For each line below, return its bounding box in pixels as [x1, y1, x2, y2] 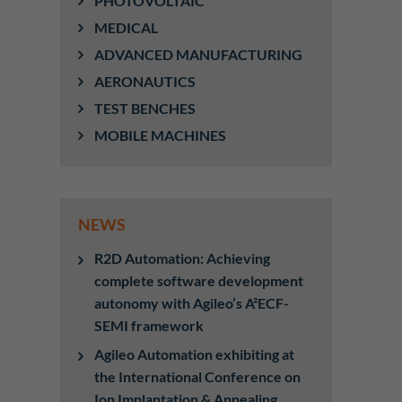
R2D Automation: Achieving [94, 249, 271, 267]
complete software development [94, 272, 304, 289]
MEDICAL [94, 19, 159, 36]
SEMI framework [94, 317, 205, 334]
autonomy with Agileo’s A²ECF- [94, 294, 290, 311]
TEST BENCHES [94, 100, 197, 117]
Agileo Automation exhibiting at [94, 345, 295, 363]
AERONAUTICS [94, 73, 197, 90]
